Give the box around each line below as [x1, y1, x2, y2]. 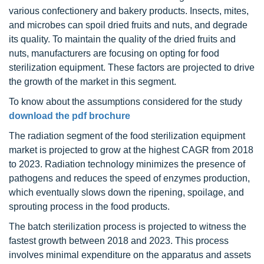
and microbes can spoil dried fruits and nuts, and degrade [9, 20, 247, 30]
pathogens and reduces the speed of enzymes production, [9, 173, 250, 183]
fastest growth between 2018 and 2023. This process [9, 236, 229, 246]
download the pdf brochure [9, 111, 130, 121]
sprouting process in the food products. [9, 202, 170, 212]
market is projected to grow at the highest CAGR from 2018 [9, 145, 253, 155]
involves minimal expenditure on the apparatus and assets [9, 250, 251, 260]
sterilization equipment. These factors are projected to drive [9, 62, 255, 72]
